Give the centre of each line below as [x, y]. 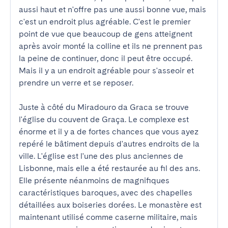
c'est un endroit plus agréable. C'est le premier [105, 22]
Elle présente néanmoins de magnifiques [94, 180]
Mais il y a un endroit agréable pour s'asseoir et [106, 70]
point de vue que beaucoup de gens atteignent [106, 34]
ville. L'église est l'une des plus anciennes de [101, 156]
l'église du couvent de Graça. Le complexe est [104, 119]
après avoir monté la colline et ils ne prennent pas [111, 46]
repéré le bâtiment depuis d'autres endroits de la [109, 144]
